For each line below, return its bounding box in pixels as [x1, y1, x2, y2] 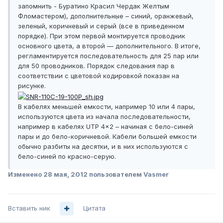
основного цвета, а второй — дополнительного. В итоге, [18, 42, 201, 50]
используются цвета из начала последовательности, [18, 112, 191, 120]
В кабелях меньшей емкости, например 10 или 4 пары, [18, 102, 195, 111]
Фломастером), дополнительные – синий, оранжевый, [18, 12, 194, 20]
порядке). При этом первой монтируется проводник [18, 32, 185, 40]
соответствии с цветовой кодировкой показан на [18, 72, 179, 80]
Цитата [83, 204, 106, 213]
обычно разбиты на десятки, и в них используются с [18, 142, 188, 150]
